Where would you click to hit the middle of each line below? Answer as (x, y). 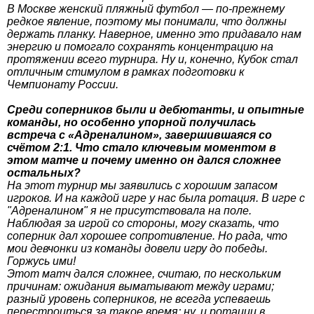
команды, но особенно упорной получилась (132, 122)
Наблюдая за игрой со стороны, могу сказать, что (143, 223)
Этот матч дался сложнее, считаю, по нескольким (144, 273)
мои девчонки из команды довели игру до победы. (137, 248)
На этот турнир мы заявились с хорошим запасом (142, 185)
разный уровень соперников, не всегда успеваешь (139, 299)
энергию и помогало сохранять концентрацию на (140, 46)
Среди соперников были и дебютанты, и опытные (156, 109)
